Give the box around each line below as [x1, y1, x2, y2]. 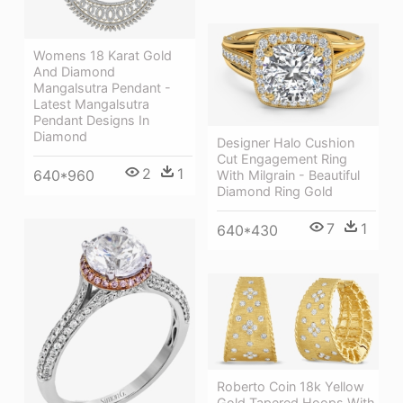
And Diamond [33, 63, 115, 79]
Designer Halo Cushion [217, 134, 354, 150]
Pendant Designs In [33, 112, 149, 128]
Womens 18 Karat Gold [33, 47, 172, 63]
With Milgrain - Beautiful [217, 166, 360, 183]
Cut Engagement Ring [217, 150, 347, 166]
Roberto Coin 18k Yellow [217, 378, 364, 394]
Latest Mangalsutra [33, 95, 149, 112]
